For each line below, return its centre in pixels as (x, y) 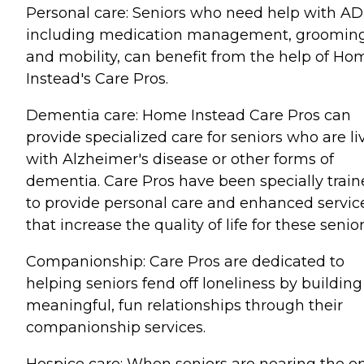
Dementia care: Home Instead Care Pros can (188, 115)
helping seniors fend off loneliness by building (194, 283)
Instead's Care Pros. (97, 78)
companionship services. (116, 327)
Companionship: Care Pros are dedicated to (185, 261)
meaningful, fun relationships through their (184, 305)
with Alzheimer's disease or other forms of (180, 159)
